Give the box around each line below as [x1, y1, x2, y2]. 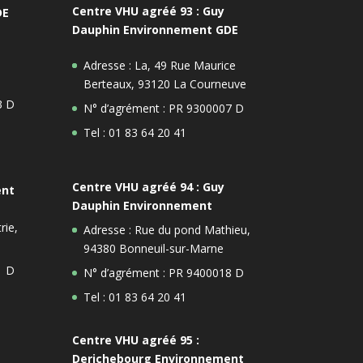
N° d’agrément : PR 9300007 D [83, 100, 245, 116]
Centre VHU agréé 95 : [72, 331, 200, 348]
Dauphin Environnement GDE [72, 21, 239, 37]
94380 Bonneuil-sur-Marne [83, 240, 224, 256]
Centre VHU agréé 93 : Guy [72, 2, 225, 19]
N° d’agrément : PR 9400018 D [83, 264, 245, 280]
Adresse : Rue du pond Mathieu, [83, 221, 251, 237]
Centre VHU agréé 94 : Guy [72, 178, 225, 194]
